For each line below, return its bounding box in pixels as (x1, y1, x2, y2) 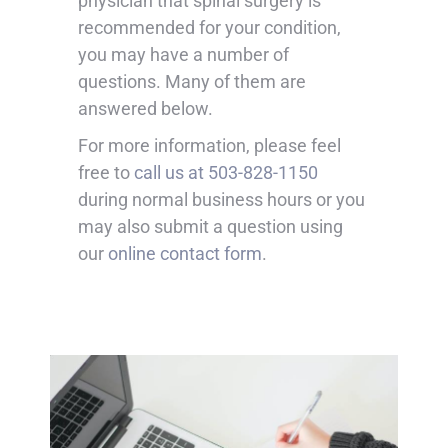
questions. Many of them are (78, 71, 306, 92)
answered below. (78, 98, 213, 119)
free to (78, 162, 134, 183)
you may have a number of (78, 44, 289, 65)
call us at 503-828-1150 (134, 162, 318, 183)
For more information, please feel (78, 135, 341, 156)
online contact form (108, 243, 262, 264)
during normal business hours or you (78, 189, 365, 210)
